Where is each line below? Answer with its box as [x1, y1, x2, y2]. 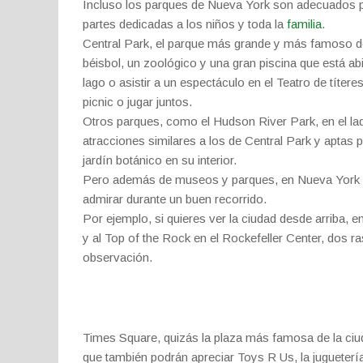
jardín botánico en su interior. [83, 153, 237, 167]
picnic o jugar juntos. [83, 95, 192, 109]
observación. [83, 250, 152, 264]
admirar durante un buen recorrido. [83, 192, 267, 206]
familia [287, 17, 322, 31]
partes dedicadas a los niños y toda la [83, 17, 287, 31]
